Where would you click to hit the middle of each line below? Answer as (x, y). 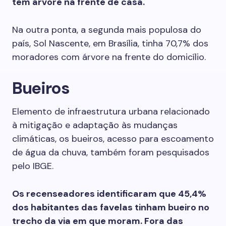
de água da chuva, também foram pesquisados (111, 152)
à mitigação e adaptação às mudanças (95, 125)
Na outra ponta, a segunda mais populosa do (107, 30)
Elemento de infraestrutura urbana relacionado (111, 111)
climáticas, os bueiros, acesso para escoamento (113, 139)
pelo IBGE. (33, 166)
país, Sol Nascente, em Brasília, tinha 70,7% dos (110, 43)
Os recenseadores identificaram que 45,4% (109, 194)
